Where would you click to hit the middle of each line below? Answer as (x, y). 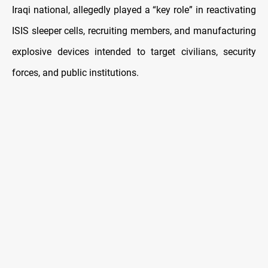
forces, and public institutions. (75, 73)
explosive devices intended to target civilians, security (134, 52)
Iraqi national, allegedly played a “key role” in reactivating (134, 10)
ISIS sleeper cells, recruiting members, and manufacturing (134, 31)
